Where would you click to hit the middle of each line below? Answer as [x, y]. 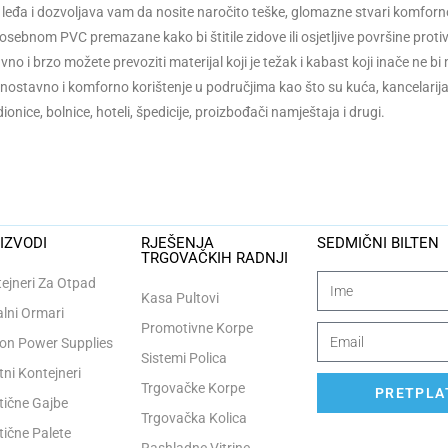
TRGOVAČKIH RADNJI [214, 258]
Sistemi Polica [183, 358]
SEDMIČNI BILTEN [378, 243]
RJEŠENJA [177, 243]
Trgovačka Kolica [193, 418]
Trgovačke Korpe [192, 388]
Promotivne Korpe [196, 328]
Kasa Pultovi [179, 298]
